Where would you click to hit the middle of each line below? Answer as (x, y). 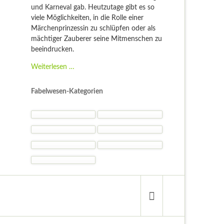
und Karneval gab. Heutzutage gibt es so (92, 7)
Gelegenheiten (95, 119)
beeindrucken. (52, 49)
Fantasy (85, 66)
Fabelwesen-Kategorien (67, 91)
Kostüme (87, 77)
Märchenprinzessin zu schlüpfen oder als (93, 28)
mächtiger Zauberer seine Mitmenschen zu (96, 39)
